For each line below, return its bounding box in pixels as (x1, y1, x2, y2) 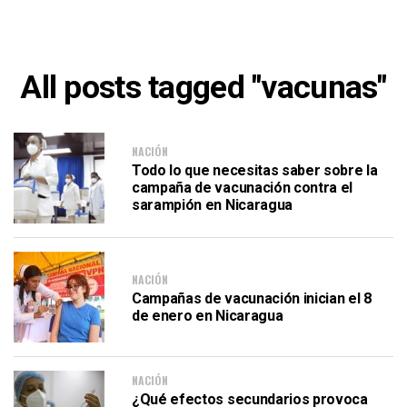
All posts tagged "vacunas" (20, 68, 387, 106)
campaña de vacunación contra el (132, 179, 353, 196)
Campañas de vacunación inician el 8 (132, 289, 372, 307)
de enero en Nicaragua (132, 306, 283, 324)
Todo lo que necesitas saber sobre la (132, 162, 378, 179)
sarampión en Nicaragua (132, 196, 293, 213)
